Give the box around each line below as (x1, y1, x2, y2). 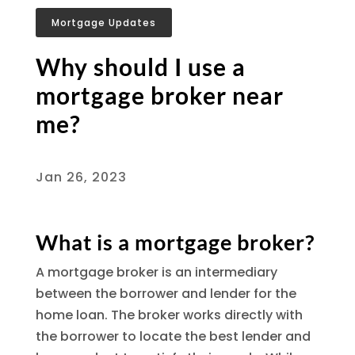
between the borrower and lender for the (35, 284, 296, 303)
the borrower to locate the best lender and (35, 326, 311, 345)
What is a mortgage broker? (35, 228, 315, 255)
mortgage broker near (35, 80, 284, 109)
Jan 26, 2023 (35, 167, 127, 186)
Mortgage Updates (51, 15, 156, 29)
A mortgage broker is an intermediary (35, 262, 277, 281)
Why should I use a (35, 52, 246, 81)
